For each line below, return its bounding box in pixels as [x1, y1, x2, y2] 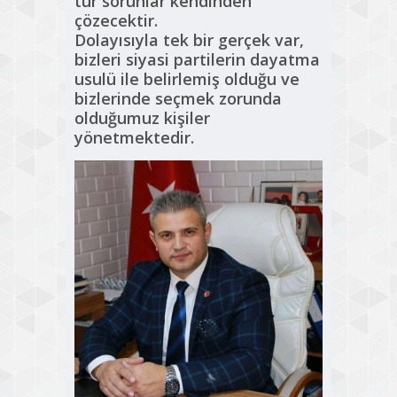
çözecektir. [74, 10, 158, 32]
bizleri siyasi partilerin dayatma [74, 49, 320, 71]
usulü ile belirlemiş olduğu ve [74, 68, 300, 90]
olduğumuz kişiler [74, 107, 210, 129]
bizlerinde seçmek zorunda [74, 88, 282, 110]
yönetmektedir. [74, 127, 194, 149]
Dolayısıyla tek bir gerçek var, [74, 29, 304, 51]
